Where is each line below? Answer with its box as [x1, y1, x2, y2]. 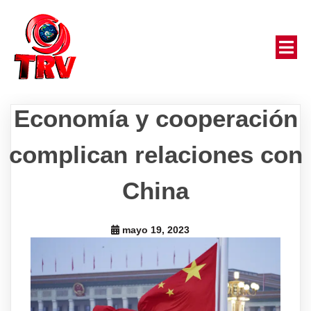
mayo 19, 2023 [121, 224, 190, 235]
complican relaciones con [8, 141, 303, 168]
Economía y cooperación [13, 105, 298, 132]
